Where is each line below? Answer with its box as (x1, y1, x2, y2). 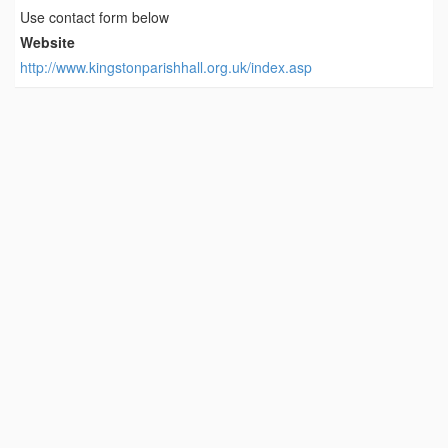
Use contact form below (20, 7, 169, 27)
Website (20, 32, 75, 52)
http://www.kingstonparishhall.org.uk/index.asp (20, 57, 312, 77)
